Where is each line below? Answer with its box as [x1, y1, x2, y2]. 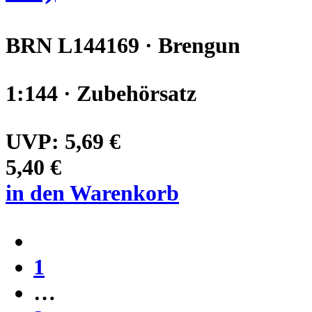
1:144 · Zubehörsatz [6, 80, 196, 106]
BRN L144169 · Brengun [6, 32, 240, 58]
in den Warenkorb [6, 180, 179, 205]
